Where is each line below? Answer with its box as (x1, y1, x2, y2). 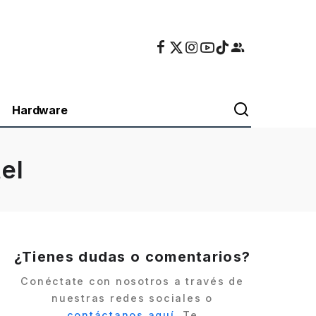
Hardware (12, 103, 68, 118)
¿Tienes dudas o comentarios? (13, 248, 251, 265)
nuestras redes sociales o (51, 292, 213, 305)
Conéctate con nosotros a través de (20, 275, 244, 288)
